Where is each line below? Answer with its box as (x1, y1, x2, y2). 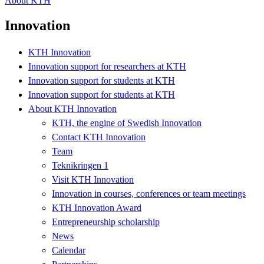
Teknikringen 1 (52, 160, 108, 170)
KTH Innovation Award (52, 202, 141, 213)
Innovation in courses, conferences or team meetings (52, 188, 246, 199)
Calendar (52, 245, 85, 255)
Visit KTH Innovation (52, 174, 134, 184)
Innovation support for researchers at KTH (28, 61, 186, 71)
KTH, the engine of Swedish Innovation (52, 117, 202, 128)
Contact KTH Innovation (52, 131, 146, 142)
